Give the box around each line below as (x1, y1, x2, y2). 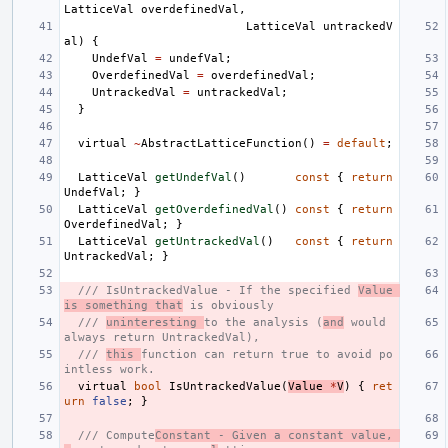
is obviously (183, 298, 274, 312)
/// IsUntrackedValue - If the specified (78, 283, 358, 297)
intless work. (64, 362, 155, 376)
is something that (64, 298, 183, 312)
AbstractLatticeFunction (141, 136, 302, 150)
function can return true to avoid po (141, 347, 393, 361)
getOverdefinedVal (155, 202, 274, 216)
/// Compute (78, 428, 155, 442)
